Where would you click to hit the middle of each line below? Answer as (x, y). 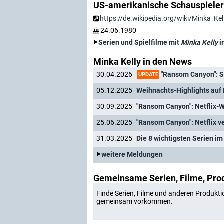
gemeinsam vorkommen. (135, 201)
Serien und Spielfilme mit (140, 42)
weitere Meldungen (132, 155)
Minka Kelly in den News (143, 62)
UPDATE (148, 74)
